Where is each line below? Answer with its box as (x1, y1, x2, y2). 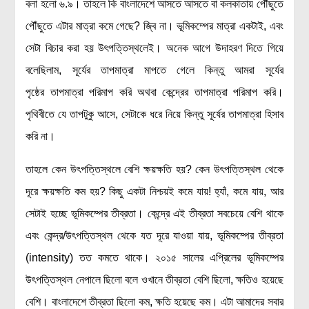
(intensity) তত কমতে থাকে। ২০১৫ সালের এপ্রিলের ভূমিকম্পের (26, 252, 283, 263)
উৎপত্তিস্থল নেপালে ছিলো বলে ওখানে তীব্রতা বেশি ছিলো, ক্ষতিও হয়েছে (26, 274, 283, 286)
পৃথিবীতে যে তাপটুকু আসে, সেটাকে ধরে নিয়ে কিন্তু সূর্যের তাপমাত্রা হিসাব (26, 108, 283, 120)
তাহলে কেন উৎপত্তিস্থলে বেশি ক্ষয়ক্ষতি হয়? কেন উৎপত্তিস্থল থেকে (26, 163, 283, 175)
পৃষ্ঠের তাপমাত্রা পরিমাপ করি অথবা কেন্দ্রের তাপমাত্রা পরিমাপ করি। (26, 86, 283, 98)
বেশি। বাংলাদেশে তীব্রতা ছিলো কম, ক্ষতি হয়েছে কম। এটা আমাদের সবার (26, 296, 283, 308)
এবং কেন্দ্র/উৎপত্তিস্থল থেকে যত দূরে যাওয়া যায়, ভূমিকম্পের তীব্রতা (26, 230, 283, 241)
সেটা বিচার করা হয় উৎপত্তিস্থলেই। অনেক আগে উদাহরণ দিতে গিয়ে (26, 42, 283, 54)
